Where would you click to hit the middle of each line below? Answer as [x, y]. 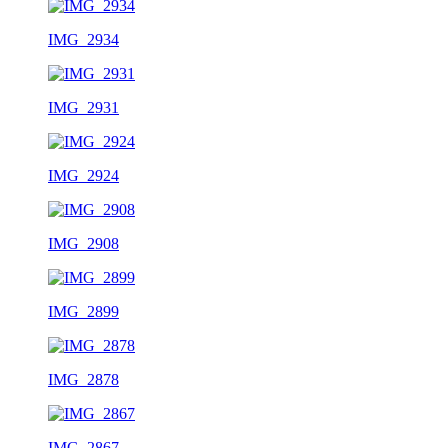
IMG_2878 [83, 379]
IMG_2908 [83, 243]
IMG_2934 [83, 39]
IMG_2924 [83, 175]
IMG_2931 [83, 107]
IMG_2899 [83, 311]
